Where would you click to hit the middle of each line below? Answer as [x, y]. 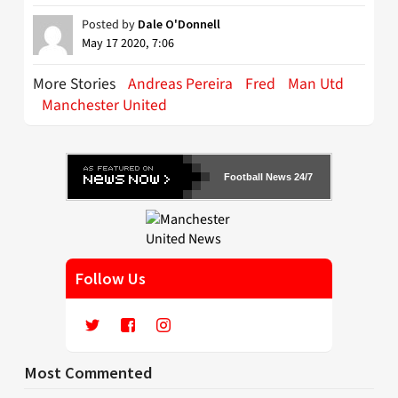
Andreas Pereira [180, 84]
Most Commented [88, 373]
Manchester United [104, 106]
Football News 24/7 [268, 177]
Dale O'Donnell [179, 24]
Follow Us [110, 279]
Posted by [110, 25]
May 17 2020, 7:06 [128, 44]
